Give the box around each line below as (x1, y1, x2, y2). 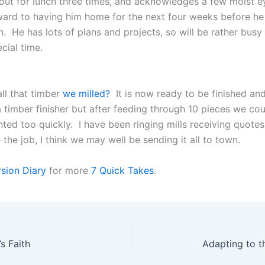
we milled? (63, 87, 110, 99)
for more (46, 164, 91, 176)
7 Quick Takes (91, 164, 154, 176)
